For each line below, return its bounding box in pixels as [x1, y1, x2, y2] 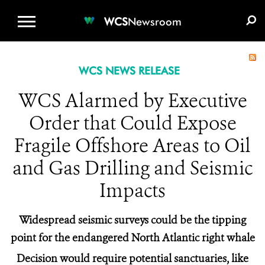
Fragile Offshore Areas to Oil [14, 133, 251, 158]
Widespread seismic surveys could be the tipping [19, 213, 246, 227]
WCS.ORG [72, 4, 117, 15]
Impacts [99, 178, 166, 203]
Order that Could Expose [28, 111, 237, 135]
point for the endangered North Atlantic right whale [10, 231, 255, 245]
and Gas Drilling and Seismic [12, 156, 253, 180]
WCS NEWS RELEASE [78, 64, 180, 77]
